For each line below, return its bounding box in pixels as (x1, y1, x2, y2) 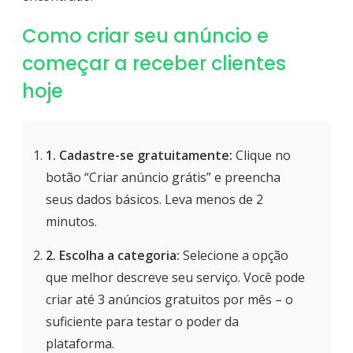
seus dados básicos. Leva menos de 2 (46, 191, 263, 209)
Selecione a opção (180, 247, 288, 265)
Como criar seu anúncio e (22, 23, 269, 50)
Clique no (232, 147, 291, 165)
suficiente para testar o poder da (46, 313, 239, 331)
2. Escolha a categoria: (46, 247, 180, 265)
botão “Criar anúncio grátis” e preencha (46, 169, 281, 187)
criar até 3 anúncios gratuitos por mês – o (46, 291, 293, 309)
